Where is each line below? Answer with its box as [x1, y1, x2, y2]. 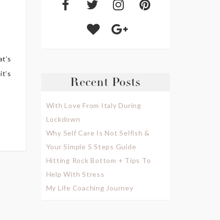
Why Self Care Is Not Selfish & [46, 128, 150, 137]
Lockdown [46, 114, 81, 123]
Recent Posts [70, 77, 141, 89]
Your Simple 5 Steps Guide [46, 142, 137, 151]
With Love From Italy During [46, 101, 141, 110]
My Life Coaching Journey [46, 183, 134, 192]
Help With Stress [46, 169, 105, 178]
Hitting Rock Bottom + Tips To [46, 156, 151, 165]
